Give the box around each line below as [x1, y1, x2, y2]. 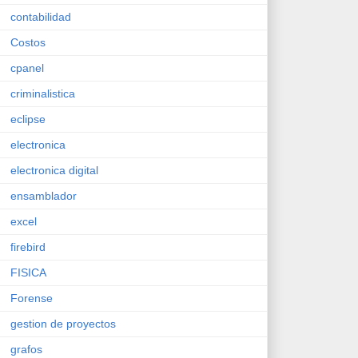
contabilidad [10, 10, 71, 23]
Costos [10, 35, 46, 49]
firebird [10, 240, 46, 253]
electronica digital [10, 163, 98, 177]
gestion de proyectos [10, 316, 116, 330]
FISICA [10, 265, 46, 279]
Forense [10, 291, 53, 304]
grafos [10, 342, 42, 356]
